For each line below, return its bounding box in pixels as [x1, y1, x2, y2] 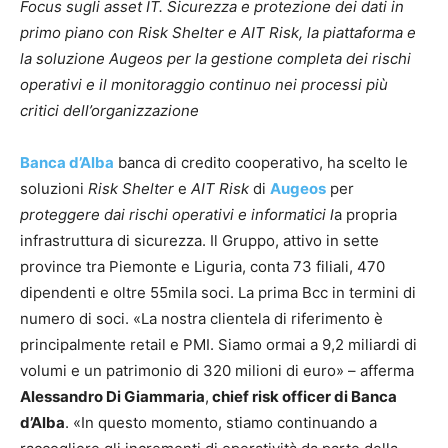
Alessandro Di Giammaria [20, 387, 205, 406]
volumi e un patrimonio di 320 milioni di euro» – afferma [20, 361, 414, 380]
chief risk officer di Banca [209, 387, 397, 406]
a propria [334, 205, 397, 224]
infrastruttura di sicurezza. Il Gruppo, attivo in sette [20, 231, 379, 250]
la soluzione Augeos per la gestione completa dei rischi [20, 49, 411, 68]
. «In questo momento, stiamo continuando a [65, 413, 377, 432]
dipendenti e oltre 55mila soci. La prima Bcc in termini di [20, 283, 416, 302]
